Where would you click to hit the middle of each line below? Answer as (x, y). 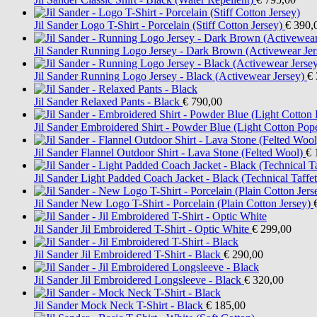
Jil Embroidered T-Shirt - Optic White (165, 229)
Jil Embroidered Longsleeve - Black (161, 279)
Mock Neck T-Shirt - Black (142, 305)
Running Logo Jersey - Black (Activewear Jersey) (192, 76)
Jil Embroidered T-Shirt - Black (151, 254)
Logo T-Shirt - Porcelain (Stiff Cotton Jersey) (181, 25)
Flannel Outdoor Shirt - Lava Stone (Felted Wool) (192, 152)
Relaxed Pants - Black (130, 101)
